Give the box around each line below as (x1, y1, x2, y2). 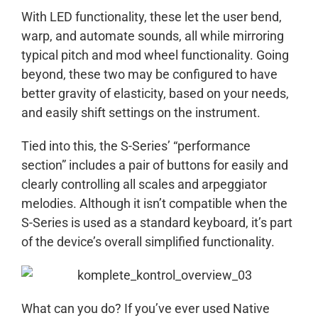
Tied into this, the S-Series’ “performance (21, 138, 251, 154)
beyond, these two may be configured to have (21, 67, 278, 82)
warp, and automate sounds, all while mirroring (21, 28, 284, 44)
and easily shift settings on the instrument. (21, 105, 261, 121)
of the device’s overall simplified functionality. (21, 234, 275, 250)
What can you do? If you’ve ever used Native (21, 301, 270, 317)
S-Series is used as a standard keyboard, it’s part (21, 215, 292, 231)
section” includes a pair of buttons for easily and (21, 158, 288, 173)
